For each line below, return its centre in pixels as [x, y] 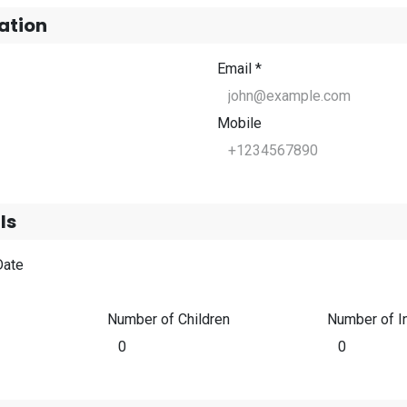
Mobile [239, 123]
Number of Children [168, 319]
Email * [239, 69]
